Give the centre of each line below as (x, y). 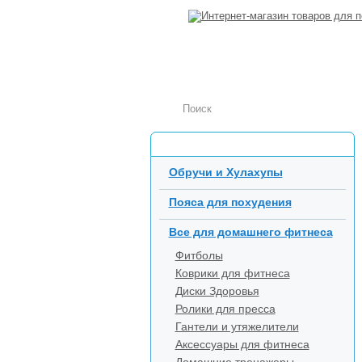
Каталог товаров (213, 144)
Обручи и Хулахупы (225, 172)
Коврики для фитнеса (232, 273)
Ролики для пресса (225, 309)
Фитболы (199, 255)
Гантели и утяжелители (237, 326)
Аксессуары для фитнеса (242, 344)
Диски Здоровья (217, 291)
